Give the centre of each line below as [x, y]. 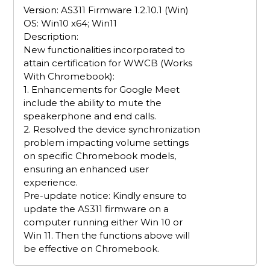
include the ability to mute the [93, 102]
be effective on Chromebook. [93, 248]
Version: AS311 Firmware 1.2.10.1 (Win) [106, 10]
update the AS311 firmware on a [96, 209]
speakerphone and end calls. [90, 116]
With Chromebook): [69, 76]
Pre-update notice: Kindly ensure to [105, 195]
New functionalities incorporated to [105, 49]
